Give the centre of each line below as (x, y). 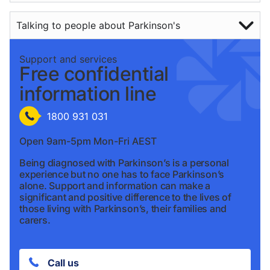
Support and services (68, 59)
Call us (64, 262)
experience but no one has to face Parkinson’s (122, 174)
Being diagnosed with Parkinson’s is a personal (124, 162)
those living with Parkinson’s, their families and (123, 208)
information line (88, 94)
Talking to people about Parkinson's (98, 26)
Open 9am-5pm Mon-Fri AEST (88, 141)
